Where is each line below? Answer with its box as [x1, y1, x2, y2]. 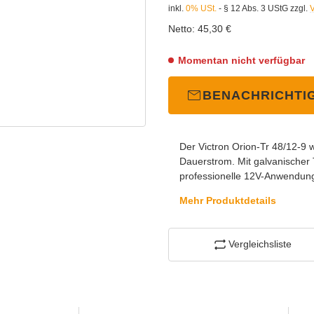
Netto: [168, 22, 195, 34]
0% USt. [186, 3, 217, 13]
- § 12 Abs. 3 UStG [217, 3, 288, 13]
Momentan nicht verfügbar [178, 54, 305, 66]
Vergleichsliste [228, 238, 292, 250]
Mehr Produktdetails [179, 194, 276, 206]
